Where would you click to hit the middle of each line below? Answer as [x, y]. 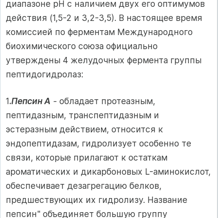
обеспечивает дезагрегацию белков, [84, 186]
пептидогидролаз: [45, 74]
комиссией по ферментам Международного [99, 32]
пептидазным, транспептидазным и [82, 115]
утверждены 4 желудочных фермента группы [104, 60]
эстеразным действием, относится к [84, 129]
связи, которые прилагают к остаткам [87, 158]
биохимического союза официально [82, 46]
